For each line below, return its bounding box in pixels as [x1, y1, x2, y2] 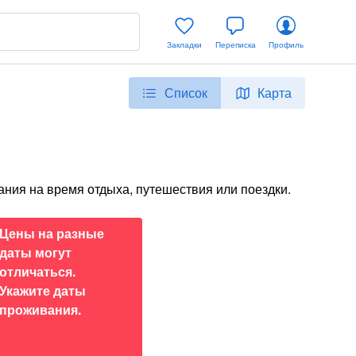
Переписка [215, 39, 256, 50]
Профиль [269, 39, 304, 50]
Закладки [167, 39, 202, 50]
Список [164, 83, 207, 102]
